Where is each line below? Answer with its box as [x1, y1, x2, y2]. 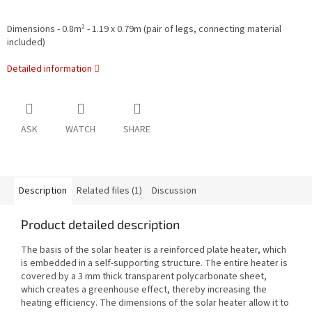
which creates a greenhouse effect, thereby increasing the [21, 283, 267, 297]
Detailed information [7, 62, 92, 77]
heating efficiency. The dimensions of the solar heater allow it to [21, 296, 289, 311]
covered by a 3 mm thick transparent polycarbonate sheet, [21, 270, 267, 284]
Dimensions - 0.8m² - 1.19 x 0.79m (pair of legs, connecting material [7, 22, 281, 37]
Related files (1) [77, 184, 142, 198]
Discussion [152, 184, 196, 198]
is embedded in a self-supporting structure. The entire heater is [21, 256, 288, 271]
